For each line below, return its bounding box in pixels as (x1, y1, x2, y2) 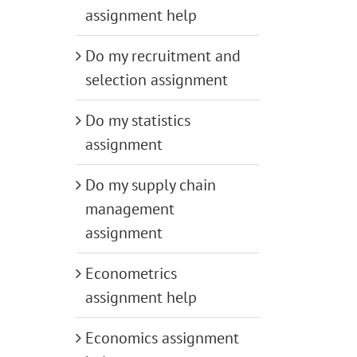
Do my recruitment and (85, 45, 241, 67)
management (85, 198, 175, 220)
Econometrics (85, 263, 177, 284)
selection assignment (85, 69, 228, 91)
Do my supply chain (85, 175, 216, 196)
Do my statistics (85, 110, 190, 131)
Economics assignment (85, 328, 239, 349)
